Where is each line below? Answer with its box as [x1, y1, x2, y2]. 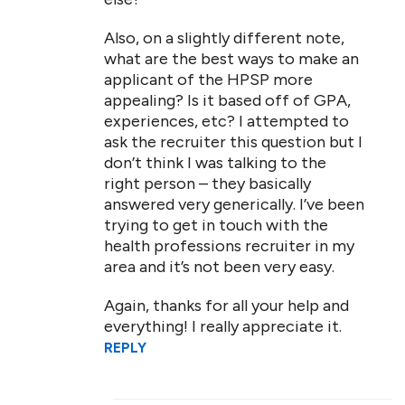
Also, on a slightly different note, [104, 28, 344, 48]
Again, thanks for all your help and [104, 296, 349, 316]
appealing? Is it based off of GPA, [104, 90, 351, 110]
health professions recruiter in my [104, 236, 354, 256]
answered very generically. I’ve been [104, 194, 364, 214]
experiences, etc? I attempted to [104, 111, 349, 131]
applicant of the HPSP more [104, 70, 313, 89]
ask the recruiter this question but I [104, 132, 363, 152]
